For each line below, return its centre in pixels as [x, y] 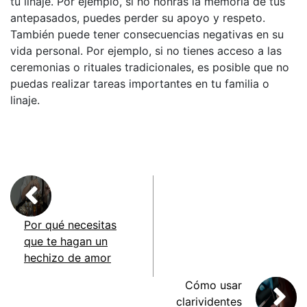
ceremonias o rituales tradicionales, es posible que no [150, 67]
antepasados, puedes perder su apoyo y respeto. [138, 18]
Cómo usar [213, 285]
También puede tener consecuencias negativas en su [147, 35]
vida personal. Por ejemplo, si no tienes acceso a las [146, 51]
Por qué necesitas [70, 225]
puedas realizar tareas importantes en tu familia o [140, 84]
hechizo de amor [67, 258]
